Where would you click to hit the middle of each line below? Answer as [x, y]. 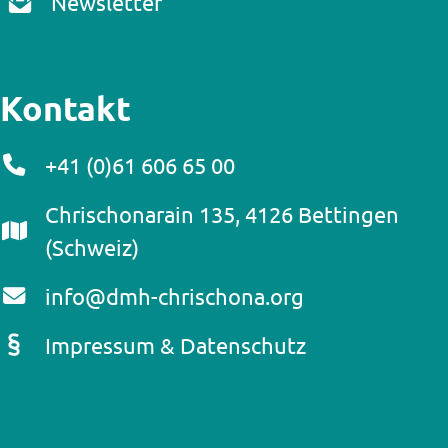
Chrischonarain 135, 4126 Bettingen [221, 213]
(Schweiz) [91, 246]
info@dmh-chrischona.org [174, 295]
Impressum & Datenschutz [175, 344]
